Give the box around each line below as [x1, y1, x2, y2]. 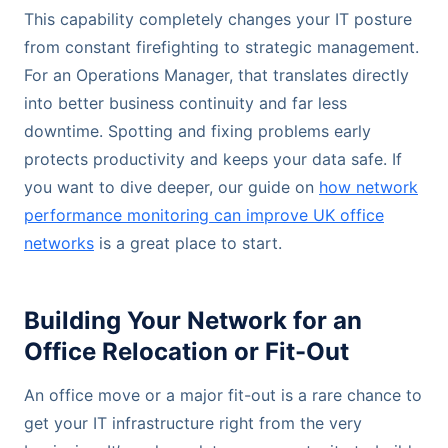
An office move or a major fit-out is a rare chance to [24, 385, 422, 406]
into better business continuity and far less [24, 92, 347, 113]
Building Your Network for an [24, 305, 362, 335]
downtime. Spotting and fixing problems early [24, 120, 371, 141]
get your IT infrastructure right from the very [24, 413, 362, 434]
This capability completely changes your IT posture [24, 8, 412, 29]
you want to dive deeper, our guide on [24, 176, 319, 197]
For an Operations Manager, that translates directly [24, 64, 409, 85]
